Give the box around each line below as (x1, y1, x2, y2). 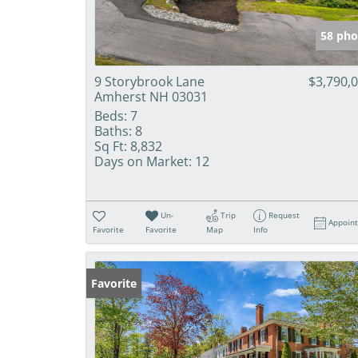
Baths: (94, 122, 132, 140)
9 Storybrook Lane (94, 73, 205, 90)
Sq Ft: (94, 137, 127, 155)
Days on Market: (94, 153, 192, 170)
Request (268, 209, 300, 221)
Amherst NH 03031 (94, 88, 208, 105)
